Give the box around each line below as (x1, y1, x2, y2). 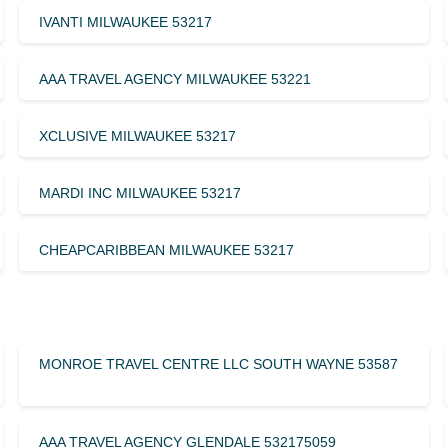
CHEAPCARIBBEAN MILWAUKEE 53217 (38, 241, 294, 258)
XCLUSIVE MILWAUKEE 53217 (38, 127, 236, 144)
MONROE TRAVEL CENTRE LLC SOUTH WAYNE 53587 (38, 355, 398, 372)
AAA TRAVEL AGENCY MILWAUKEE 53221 (38, 70, 311, 87)
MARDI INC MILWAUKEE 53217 (38, 184, 241, 201)
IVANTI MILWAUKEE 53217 (38, 13, 212, 30)
